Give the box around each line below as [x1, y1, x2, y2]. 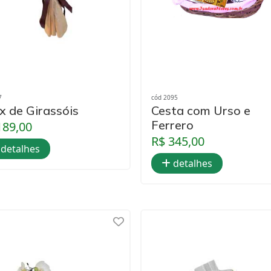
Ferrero [151, 117, 194, 133]
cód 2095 [151, 93, 178, 102]
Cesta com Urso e [151, 103, 250, 119]
